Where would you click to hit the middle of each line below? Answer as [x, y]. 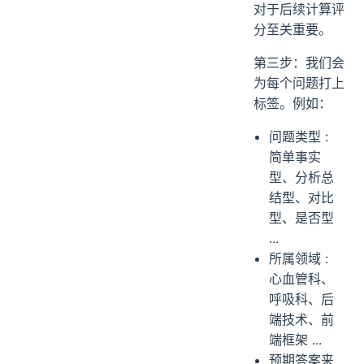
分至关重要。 [292, 29]
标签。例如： [292, 103]
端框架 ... [296, 339]
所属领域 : [299, 258]
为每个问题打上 [299, 82]
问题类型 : [299, 136]
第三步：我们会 [299, 62]
